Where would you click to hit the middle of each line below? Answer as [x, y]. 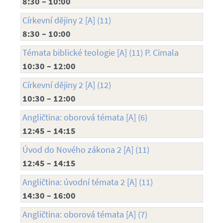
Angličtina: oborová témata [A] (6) [85, 117]
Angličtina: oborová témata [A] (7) [85, 214]
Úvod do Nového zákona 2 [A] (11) [86, 149]
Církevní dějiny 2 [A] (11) [66, 20]
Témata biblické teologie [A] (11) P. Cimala [100, 52]
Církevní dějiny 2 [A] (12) [66, 85]
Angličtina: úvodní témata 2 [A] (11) [87, 182]
